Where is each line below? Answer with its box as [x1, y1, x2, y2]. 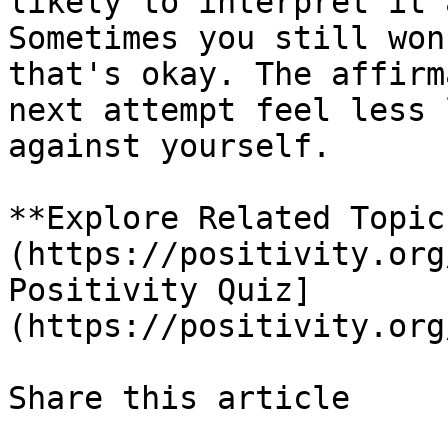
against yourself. [8, 128, 331, 164]
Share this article [8, 380, 369, 416]
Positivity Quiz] [8, 272, 312, 308]
